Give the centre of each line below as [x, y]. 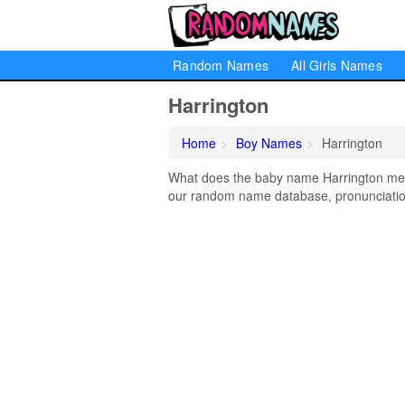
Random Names [221, 65]
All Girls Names [337, 65]
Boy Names [269, 143]
